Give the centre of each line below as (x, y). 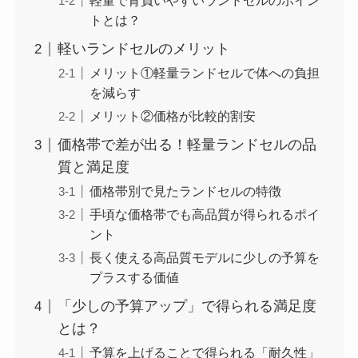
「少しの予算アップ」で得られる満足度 (187, 306)
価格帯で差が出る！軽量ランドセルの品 (187, 145)
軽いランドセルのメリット (143, 49)
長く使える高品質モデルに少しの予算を (204, 258)
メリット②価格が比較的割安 (172, 116)
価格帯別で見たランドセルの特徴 (185, 191)
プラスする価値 (134, 278)
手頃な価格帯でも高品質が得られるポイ (204, 215)
